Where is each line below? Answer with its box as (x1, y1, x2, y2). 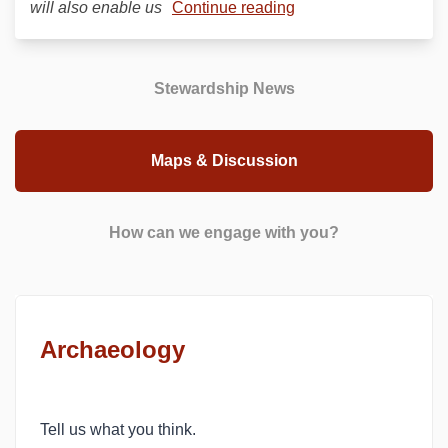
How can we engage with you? (109, 224, 339, 241)
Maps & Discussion (150, 152, 298, 169)
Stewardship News (153, 80, 295, 97)
